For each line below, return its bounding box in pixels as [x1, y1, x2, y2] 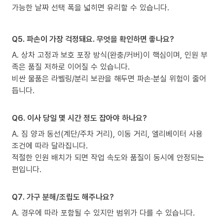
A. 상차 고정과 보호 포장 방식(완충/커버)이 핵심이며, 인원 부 [12, 49, 208, 60]
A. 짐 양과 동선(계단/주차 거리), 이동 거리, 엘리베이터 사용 [12, 128, 203, 139]
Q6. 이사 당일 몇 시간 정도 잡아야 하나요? [12, 112, 147, 123]
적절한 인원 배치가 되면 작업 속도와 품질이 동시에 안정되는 [12, 151, 204, 163]
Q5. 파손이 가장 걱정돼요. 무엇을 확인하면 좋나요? [12, 33, 174, 44]
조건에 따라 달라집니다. [12, 140, 88, 151]
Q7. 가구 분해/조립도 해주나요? [12, 191, 114, 202]
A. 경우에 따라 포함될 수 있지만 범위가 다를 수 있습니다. [12, 207, 195, 218]
